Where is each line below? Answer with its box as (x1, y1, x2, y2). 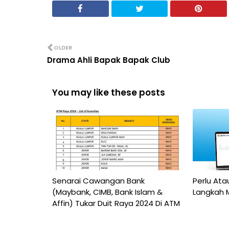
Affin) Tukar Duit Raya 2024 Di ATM (52, 197, 180, 209)
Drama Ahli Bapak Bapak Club (47, 54, 170, 65)
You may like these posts (52, 86, 165, 99)
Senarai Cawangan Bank (52, 175, 145, 186)
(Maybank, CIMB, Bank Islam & (52, 186, 163, 197)
